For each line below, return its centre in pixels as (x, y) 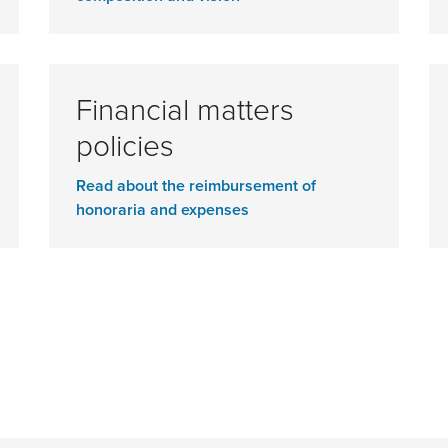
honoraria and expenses (162, 209)
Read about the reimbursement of (196, 185)
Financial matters (185, 108)
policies (125, 144)
